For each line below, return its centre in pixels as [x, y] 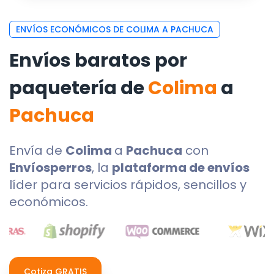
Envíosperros [50, 168]
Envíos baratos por [98, 61]
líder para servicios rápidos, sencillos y [128, 185]
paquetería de [79, 88]
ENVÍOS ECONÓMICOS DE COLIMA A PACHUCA [115, 29]
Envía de [37, 150]
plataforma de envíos [181, 168]
